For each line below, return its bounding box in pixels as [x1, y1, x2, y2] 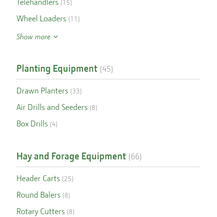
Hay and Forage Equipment [16, 150, 126, 162]
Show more [16, 32, 52, 41]
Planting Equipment [16, 62, 97, 74]
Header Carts [16, 173, 60, 183]
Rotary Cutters [16, 206, 65, 216]
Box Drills [16, 119, 48, 128]
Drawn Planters [16, 86, 68, 95]
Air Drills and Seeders [16, 102, 88, 112]
